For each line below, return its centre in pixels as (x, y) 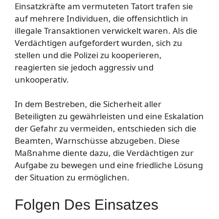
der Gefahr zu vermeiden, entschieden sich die (106, 128)
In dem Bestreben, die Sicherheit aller (88, 104)
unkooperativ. (42, 79)
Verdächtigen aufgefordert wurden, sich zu (99, 43)
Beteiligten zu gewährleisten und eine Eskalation (109, 116)
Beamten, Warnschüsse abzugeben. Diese (97, 141)
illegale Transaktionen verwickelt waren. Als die (106, 30)
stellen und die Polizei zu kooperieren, (88, 55)
